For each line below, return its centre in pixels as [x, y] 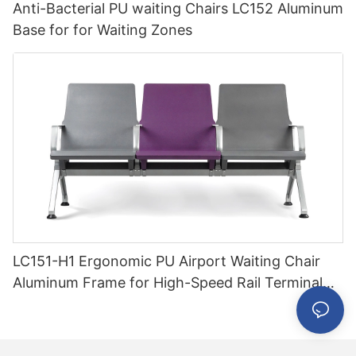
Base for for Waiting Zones [103, 29]
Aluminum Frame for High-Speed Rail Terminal [168, 283]
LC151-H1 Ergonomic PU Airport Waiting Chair [166, 261]
